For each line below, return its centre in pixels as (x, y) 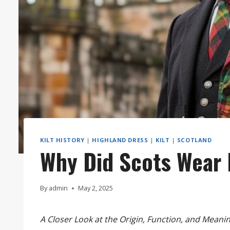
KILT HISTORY (62, 140)
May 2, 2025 (96, 188)
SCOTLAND (194, 140)
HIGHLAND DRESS (120, 140)
